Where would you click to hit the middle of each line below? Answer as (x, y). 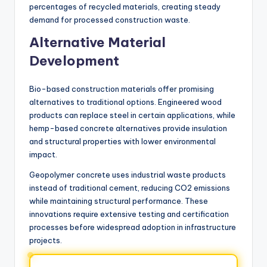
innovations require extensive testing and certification (129, 214)
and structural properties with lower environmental (122, 141)
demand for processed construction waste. (110, 19)
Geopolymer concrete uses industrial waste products (128, 174)
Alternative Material (97, 42)
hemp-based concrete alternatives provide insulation (128, 128)
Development (74, 60)
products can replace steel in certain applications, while (132, 115)
